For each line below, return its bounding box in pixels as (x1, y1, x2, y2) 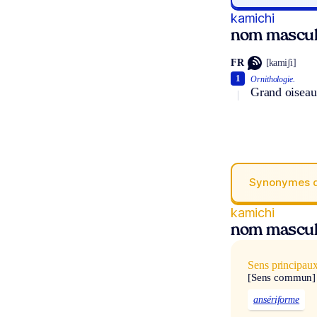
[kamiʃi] (265, 57, 296, 69)
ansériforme (253, 294, 300, 306)
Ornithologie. (250, 74, 296, 84)
